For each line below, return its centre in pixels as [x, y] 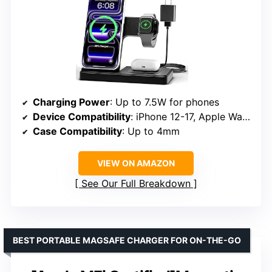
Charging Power [71, 102]
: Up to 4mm [151, 131]
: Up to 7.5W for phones [165, 102]
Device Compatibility [82, 117]
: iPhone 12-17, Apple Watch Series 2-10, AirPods [186, 117]
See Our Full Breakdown [136, 184]
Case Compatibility [77, 131]
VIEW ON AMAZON [136, 163]
